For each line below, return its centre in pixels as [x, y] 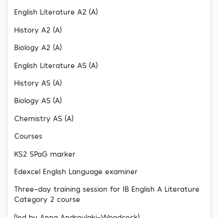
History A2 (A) [38, 29]
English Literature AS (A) [56, 65]
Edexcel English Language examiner [76, 171]
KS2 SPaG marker [45, 154]
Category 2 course [47, 199]
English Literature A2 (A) [56, 12]
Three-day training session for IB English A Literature [107, 189]
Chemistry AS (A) [44, 118]
